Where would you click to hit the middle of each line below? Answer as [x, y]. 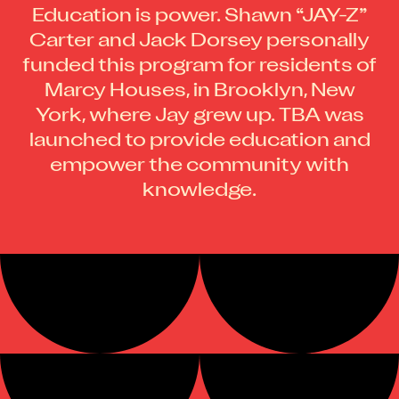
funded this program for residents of [199, 67]
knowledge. [199, 191]
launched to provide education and [199, 142]
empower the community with [199, 167]
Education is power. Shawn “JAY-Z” [199, 17]
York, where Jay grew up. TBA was [199, 117]
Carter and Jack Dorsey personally [199, 42]
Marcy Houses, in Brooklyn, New [199, 92]
